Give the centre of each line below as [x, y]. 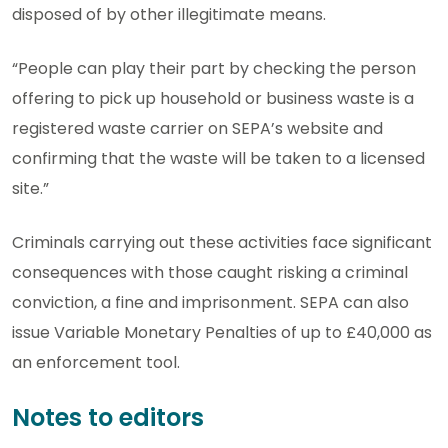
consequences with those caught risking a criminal [210, 273]
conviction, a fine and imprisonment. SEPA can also [210, 303]
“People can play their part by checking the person [214, 69]
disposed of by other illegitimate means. [171, 15]
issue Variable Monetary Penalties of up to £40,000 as [222, 333]
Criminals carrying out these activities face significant [222, 243]
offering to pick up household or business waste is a [213, 99]
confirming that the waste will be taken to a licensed [218, 159]
